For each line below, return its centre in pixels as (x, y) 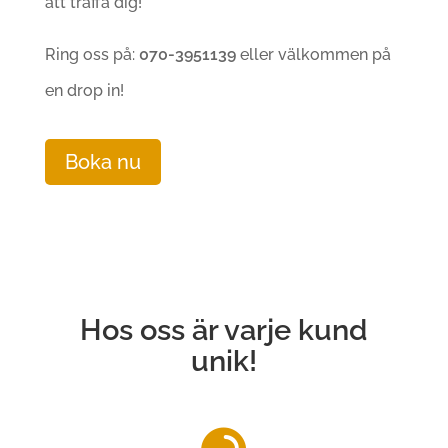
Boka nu (102, 161)
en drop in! (84, 90)
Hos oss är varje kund (224, 329)
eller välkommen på (313, 54)
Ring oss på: (91, 54)
